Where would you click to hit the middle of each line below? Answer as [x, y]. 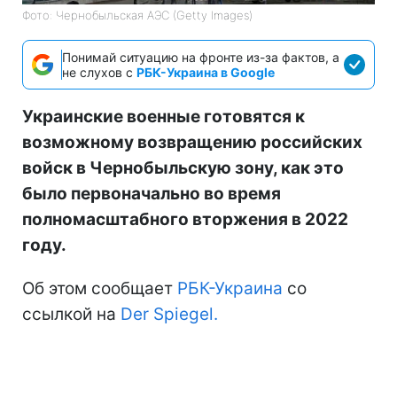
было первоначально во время [152, 194]
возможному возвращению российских [192, 142]
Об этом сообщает [100, 288]
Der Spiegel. [169, 314]
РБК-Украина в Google [206, 72]
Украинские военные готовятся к [163, 117]
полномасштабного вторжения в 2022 [185, 219]
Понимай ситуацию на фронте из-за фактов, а [201, 57]
